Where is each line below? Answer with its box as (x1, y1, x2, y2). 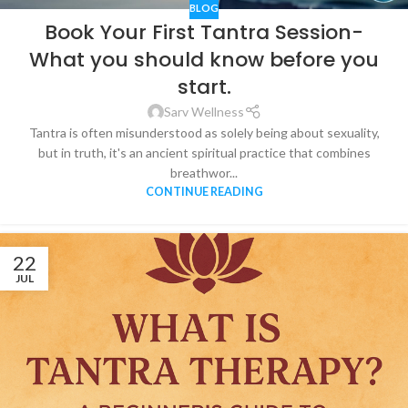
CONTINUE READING (145, 184, 263, 199)
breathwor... (170, 164, 238, 180)
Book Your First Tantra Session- (45, 17, 363, 46)
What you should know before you (29, 45, 379, 74)
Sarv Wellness (163, 103, 244, 119)
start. (177, 72, 231, 101)
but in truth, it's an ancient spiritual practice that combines (37, 144, 371, 160)
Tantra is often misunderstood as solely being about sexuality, (28, 124, 380, 140)
